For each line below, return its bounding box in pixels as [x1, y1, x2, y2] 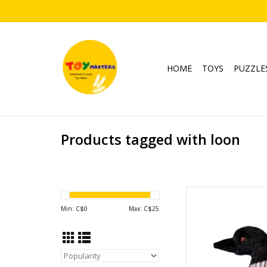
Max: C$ [129, 204, 152, 213]
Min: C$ [61, 204, 84, 213]
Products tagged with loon [61, 130, 240, 150]
